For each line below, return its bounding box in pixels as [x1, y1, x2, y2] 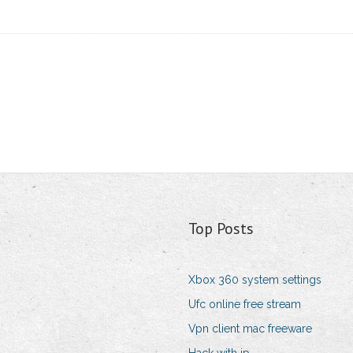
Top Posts [188, 218, 254, 240]
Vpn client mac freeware [188, 322, 312, 336]
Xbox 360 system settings [188, 273, 321, 287]
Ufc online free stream [188, 298, 301, 311]
